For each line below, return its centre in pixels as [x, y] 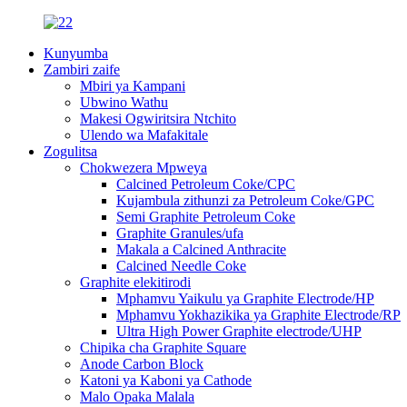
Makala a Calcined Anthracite [201, 249]
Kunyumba [76, 53]
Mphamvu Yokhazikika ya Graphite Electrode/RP [258, 315]
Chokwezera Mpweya [144, 168]
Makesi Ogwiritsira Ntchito [158, 119]
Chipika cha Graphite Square [163, 347]
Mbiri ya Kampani [133, 86]
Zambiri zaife [82, 69]
